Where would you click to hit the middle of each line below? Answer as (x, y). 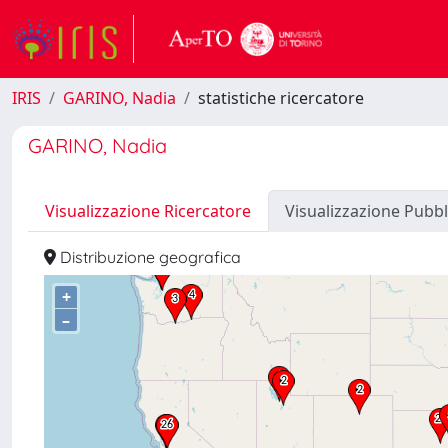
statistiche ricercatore (281, 98)
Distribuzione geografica (148, 257)
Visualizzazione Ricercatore (148, 211)
